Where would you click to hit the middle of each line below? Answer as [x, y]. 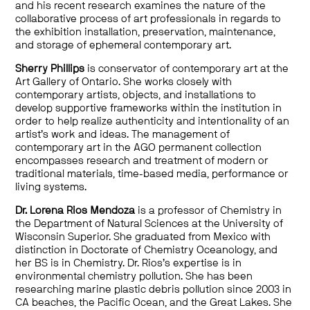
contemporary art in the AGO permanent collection [139, 148]
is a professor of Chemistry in [209, 211]
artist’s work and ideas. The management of [123, 135]
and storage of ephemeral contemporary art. [124, 45]
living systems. [51, 187]
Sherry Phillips [50, 69]
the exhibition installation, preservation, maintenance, [146, 32]
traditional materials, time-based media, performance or [152, 174]
